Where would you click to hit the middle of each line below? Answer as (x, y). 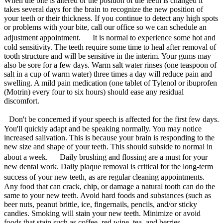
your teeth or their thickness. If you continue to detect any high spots (111, 18)
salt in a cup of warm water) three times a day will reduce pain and (108, 74)
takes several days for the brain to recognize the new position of (104, 9)
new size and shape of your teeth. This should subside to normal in (108, 146)
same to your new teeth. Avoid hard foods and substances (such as (108, 195)
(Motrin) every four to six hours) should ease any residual (94, 92)
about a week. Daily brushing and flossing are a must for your (106, 157)
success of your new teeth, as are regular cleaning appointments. (110, 177)
